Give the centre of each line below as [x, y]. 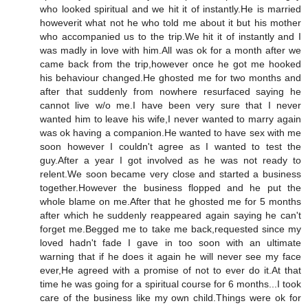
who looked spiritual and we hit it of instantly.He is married [170, 9]
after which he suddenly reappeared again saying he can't [170, 215]
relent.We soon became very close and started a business [170, 174]
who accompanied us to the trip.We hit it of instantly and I [170, 36]
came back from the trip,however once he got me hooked [170, 64]
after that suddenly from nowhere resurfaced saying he [170, 91]
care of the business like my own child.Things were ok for [170, 297]
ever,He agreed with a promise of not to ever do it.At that [170, 270]
